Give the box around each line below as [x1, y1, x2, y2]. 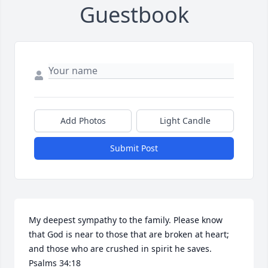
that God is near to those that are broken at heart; [29, 229, 229, 240]
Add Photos [60, 115, 106, 127]
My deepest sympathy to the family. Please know [29, 214, 223, 226]
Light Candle [160, 115, 211, 127]
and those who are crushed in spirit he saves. [29, 243, 212, 255]
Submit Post [110, 142, 158, 154]
